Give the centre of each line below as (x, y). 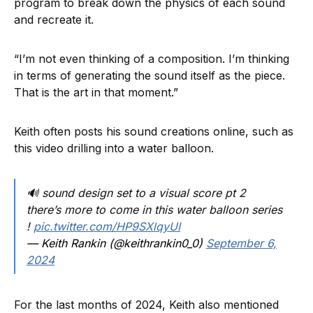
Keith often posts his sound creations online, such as (154, 131)
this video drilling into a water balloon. (116, 148)
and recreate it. (56, 19)
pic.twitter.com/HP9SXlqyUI (107, 226)
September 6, (241, 243)
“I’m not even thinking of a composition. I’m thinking (152, 58)
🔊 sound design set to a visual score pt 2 (136, 192)
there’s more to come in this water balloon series (154, 209)
